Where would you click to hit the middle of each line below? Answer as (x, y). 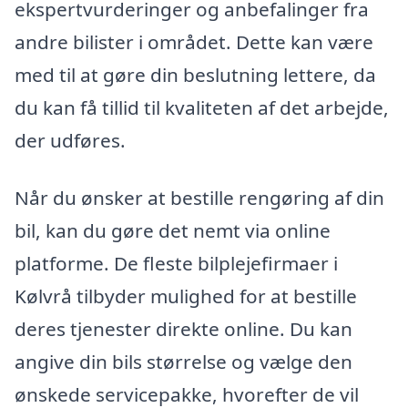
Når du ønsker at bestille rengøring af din (199, 198)
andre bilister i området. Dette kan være (194, 41)
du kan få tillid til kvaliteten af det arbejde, (202, 107)
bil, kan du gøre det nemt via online (173, 231)
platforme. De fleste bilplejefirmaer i (176, 264)
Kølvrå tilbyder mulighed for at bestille (186, 296)
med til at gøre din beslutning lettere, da (195, 74)
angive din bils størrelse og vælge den (184, 362)
